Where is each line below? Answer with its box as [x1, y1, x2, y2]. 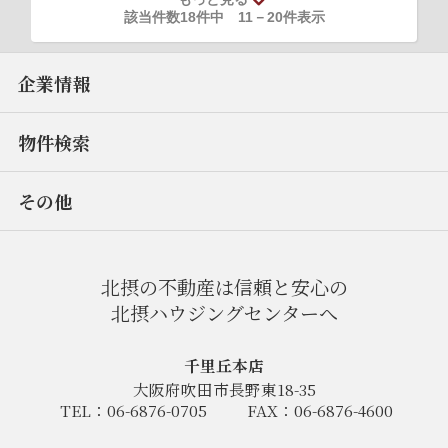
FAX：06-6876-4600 [247, 398, 394, 421]
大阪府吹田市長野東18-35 [132, 377, 316, 400]
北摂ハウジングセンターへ [110, 298, 338, 326]
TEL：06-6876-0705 [60, 398, 208, 421]
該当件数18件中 [123, 9, 238, 26]
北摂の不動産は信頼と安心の [100, 272, 348, 300]
